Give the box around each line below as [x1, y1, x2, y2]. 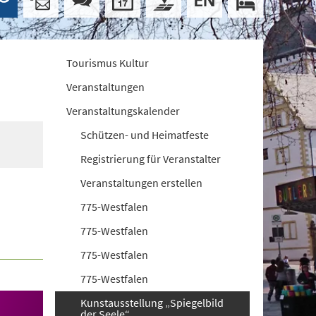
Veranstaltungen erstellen [80, 176, 203, 190]
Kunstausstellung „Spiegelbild [80, 296, 224, 310]
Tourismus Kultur [66, 56, 150, 70]
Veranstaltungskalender [66, 104, 181, 118]
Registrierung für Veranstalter [80, 152, 221, 166]
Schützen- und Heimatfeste [80, 128, 209, 142]
